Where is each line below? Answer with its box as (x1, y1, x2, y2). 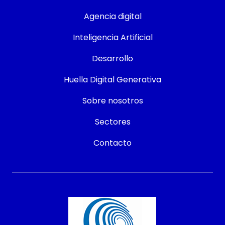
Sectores (94, 116, 131, 128)
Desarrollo (92, 52, 133, 64)
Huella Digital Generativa (64, 73, 161, 85)
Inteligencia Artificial (72, 31, 153, 43)
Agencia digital (83, 10, 142, 22)
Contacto (93, 137, 132, 149)
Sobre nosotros (82, 94, 143, 106)
